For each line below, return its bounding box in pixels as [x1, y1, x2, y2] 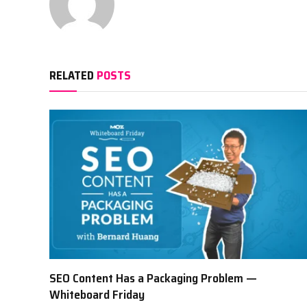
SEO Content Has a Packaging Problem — [49, 269, 257, 288]
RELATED [49, 66, 97, 85]
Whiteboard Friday [49, 285, 145, 305]
